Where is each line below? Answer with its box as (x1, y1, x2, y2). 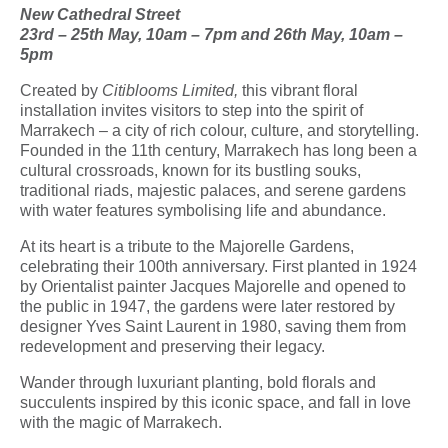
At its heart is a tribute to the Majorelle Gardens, (20, 237, 354, 255)
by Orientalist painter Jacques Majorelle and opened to (20, 277, 406, 295)
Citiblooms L (102, 81, 191, 99)
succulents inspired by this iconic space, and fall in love (20, 393, 411, 411)
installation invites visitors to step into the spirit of (20, 101, 363, 119)
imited (191, 81, 234, 99)
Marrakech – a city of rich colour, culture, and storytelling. (20, 121, 419, 139)
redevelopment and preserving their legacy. (20, 337, 325, 355)
